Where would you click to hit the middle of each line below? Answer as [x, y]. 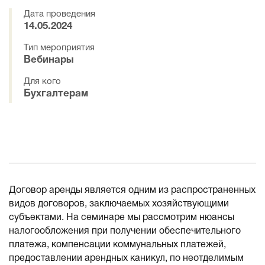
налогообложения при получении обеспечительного [125, 231]
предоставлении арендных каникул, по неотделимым [126, 258]
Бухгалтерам [56, 94]
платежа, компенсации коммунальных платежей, [117, 245]
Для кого [42, 82]
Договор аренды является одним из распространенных [132, 190]
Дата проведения [59, 14]
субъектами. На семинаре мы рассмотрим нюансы [122, 218]
